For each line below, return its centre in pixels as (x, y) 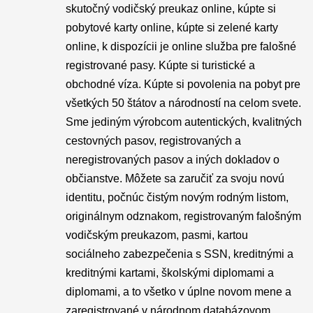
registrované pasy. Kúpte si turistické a (160, 65)
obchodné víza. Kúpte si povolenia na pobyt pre (183, 84)
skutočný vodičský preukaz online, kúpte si (171, 9)
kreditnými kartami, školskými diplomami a (170, 273)
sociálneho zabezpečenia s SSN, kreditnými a (180, 254)
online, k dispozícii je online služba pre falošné (181, 46)
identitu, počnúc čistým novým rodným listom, (177, 197)
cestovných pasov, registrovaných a (153, 141)
